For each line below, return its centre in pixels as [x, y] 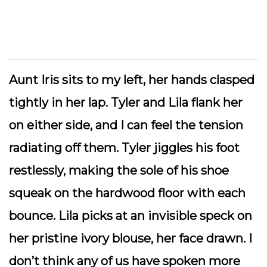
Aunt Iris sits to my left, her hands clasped [132, 80]
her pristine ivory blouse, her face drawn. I [131, 238]
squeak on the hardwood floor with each [127, 193]
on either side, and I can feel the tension [126, 125]
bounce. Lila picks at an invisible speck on [131, 216]
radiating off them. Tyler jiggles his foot [124, 148]
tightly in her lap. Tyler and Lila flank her [126, 103]
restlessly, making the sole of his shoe [119, 170]
